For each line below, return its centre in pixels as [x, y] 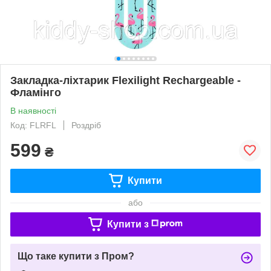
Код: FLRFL [33, 125]
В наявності [33, 110]
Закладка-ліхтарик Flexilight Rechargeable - [126, 80]
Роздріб [86, 125]
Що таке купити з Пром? [76, 256]
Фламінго [36, 92]
